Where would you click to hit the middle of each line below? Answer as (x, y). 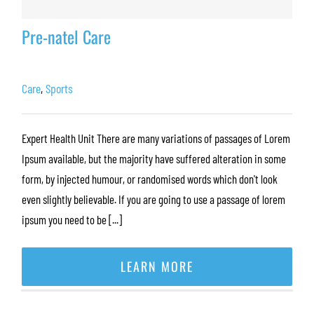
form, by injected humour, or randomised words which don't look (150, 179)
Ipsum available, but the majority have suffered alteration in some (154, 158)
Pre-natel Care (66, 36)
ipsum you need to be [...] (72, 219)
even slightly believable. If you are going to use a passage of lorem (153, 199)
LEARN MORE (157, 266)
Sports (59, 88)
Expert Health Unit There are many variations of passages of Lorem (156, 138)
